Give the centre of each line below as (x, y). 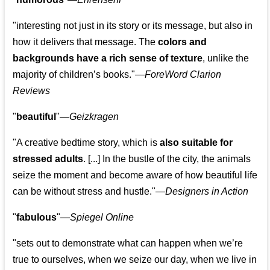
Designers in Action (207, 192)
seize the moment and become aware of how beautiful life (135, 175)
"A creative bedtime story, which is (86, 143)
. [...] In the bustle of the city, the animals (167, 159)
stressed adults (48, 159)
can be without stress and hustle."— (89, 192)
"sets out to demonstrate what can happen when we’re (128, 243)
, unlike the (226, 58)
